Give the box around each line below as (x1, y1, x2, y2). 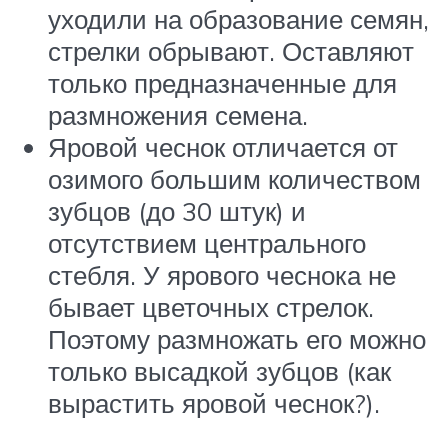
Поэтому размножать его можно (48, 323, 426, 356)
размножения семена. (48, 99, 308, 132)
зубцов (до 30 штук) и (48, 195, 306, 228)
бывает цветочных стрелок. (48, 291, 374, 324)
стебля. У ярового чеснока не (48, 259, 396, 292)
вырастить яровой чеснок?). (48, 387, 380, 420)
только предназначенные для (48, 67, 397, 100)
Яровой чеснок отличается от (48, 131, 398, 164)
